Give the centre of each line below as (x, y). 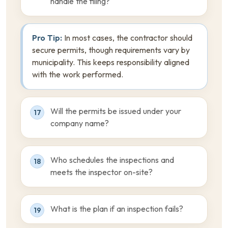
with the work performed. (78, 75)
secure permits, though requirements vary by (111, 50)
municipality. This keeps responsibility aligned (111, 62)
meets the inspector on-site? (102, 172)
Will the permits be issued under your (116, 111)
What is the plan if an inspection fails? (117, 209)
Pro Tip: (47, 38)
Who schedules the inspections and (112, 160)
